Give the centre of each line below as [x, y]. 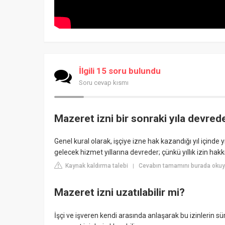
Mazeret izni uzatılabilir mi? [120, 193]
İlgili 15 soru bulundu [120, 71]
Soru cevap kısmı [104, 82]
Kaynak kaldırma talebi [96, 165]
